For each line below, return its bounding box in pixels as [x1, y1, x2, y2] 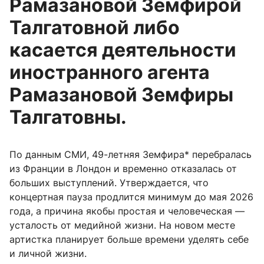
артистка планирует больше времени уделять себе [9, 233, 249, 246]
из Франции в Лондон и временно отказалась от [9, 163, 237, 175]
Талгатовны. [9, 105, 127, 129]
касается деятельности [9, 38, 236, 62]
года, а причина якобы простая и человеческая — [9, 205, 245, 217]
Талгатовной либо [9, 16, 180, 39]
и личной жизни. [9, 247, 87, 260]
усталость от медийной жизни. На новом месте [9, 219, 235, 232]
